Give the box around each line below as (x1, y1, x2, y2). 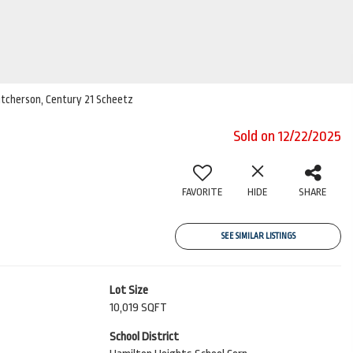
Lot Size (109, 284, 148, 297)
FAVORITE (182, 186, 223, 198)
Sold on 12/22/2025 (233, 128, 341, 145)
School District (109, 330, 179, 344)
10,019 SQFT (109, 301, 167, 314)
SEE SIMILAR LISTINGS (221, 232, 295, 241)
